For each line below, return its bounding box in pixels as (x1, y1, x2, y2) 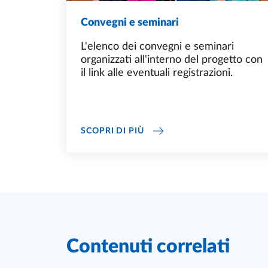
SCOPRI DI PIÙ (81, 127, 144, 136)
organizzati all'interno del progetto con (81, 54, 263, 66)
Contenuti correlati (66, 237, 230, 257)
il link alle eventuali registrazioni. (81, 68, 233, 79)
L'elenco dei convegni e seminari (81, 41, 234, 53)
